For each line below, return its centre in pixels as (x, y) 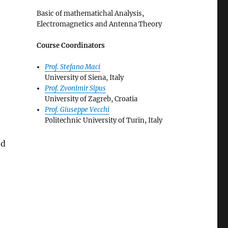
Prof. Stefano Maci (73, 67)
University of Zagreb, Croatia (91, 99)
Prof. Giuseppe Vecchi (77, 109)
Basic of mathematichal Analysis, (90, 13)
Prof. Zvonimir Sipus (76, 88)
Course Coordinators (70, 45)
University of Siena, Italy (84, 77)
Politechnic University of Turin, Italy (104, 120)
